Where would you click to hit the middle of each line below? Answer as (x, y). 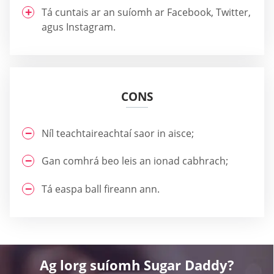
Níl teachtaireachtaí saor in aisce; (118, 133)
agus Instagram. (79, 27)
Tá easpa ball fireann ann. (101, 189)
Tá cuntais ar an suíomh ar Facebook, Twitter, (146, 12)
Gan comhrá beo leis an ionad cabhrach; (135, 161)
